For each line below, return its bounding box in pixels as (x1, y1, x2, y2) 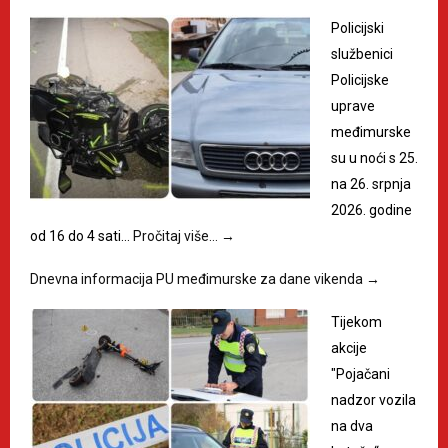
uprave (331, 98, 375, 115)
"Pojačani (331, 366, 390, 383)
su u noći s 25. (331, 150, 418, 167)
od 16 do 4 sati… (30, 228, 133, 245)
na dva (331, 418, 373, 435)
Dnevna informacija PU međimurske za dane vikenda (30, 271, 366, 288)
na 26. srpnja (331, 176, 411, 193)
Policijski (331, 20, 384, 37)
